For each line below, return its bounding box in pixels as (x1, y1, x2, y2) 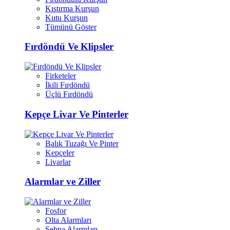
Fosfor (45, 206, 66, 215)
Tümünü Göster (45, 22, 97, 31)
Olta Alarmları (45, 215, 91, 224)
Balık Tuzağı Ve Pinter (45, 139, 119, 148)
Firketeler (45, 71, 76, 81)
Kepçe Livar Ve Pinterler (25, 108, 128, 120)
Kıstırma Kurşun (45, 4, 99, 13)
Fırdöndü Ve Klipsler (25, 41, 113, 52)
